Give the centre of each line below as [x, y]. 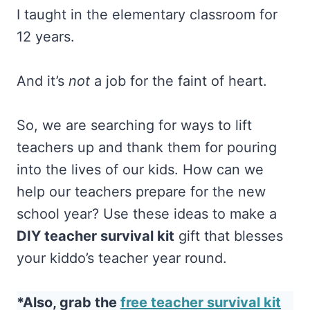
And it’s [40, 81]
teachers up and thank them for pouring [147, 147]
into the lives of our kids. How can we [140, 169]
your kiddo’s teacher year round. [122, 258]
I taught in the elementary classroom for [147, 14]
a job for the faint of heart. [181, 81]
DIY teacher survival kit [95, 236]
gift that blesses [229, 236]
